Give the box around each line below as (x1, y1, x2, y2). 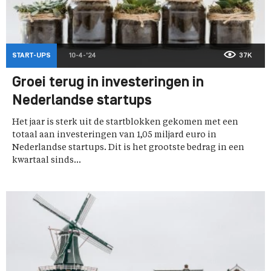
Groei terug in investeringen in (12, 76, 204, 91)
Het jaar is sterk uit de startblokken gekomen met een (12, 118, 238, 127)
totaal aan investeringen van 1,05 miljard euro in (12, 131, 217, 140)
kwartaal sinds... (12, 156, 81, 165)
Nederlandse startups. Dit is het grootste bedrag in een (12, 143, 244, 152)
